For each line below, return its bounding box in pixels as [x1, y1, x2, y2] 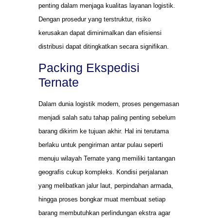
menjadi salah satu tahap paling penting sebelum [38, 114, 176, 122]
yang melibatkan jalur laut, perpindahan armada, [38, 182, 173, 190]
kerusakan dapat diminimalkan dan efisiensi [38, 29, 162, 36]
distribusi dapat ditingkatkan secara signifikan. [38, 42, 169, 50]
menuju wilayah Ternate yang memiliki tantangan [38, 155, 175, 163]
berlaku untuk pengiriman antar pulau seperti [38, 141, 163, 149]
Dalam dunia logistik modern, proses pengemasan [38, 100, 179, 108]
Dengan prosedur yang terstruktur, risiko [38, 15, 151, 23]
